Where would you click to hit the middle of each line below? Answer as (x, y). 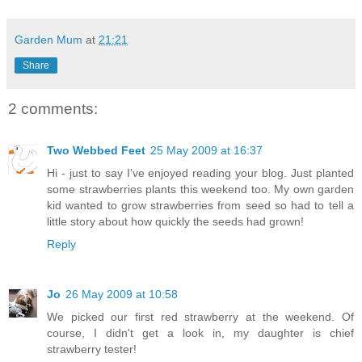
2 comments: (53, 108)
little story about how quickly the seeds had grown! (175, 222)
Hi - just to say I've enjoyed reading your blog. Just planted (200, 173)
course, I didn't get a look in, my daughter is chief (200, 333)
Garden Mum (48, 39)
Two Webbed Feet (96, 151)
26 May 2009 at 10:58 (122, 295)
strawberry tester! (92, 349)
